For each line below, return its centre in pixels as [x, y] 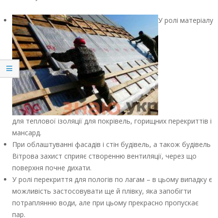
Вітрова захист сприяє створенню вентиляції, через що [104, 156]
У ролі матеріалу [186, 20]
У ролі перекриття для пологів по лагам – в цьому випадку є [112, 180]
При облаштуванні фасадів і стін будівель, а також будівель [111, 145]
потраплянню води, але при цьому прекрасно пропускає [105, 203]
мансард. [27, 133]
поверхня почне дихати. [52, 168]
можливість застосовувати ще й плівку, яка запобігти [102, 191]
